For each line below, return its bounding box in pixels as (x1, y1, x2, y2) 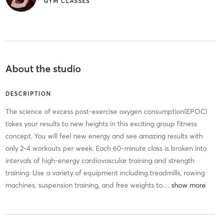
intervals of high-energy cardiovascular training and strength (5, 156, 194, 165)
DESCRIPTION (5, 90, 51, 98)
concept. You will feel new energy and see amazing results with (5, 132, 203, 141)
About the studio (5, 62, 81, 75)
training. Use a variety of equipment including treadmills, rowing (5, 168, 205, 178)
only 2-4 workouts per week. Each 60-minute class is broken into (5, 144, 207, 153)
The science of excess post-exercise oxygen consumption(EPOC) (5, 107, 207, 116)
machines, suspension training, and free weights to (5, 181, 163, 190)
